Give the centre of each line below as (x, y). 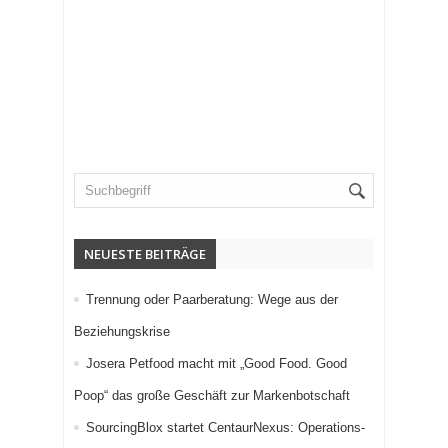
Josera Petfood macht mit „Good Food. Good (216, 364)
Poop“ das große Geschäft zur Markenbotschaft (212, 396)
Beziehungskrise (122, 332)
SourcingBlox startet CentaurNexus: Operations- (225, 428)
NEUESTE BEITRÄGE (145, 254)
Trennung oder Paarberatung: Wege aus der (212, 300)
